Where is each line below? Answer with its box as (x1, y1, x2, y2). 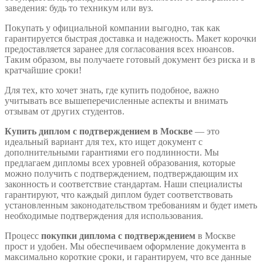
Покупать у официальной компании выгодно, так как (5, 22, 220, 33)
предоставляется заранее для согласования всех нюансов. (5, 43, 234, 54)
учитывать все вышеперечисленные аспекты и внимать (5, 95, 228, 106)
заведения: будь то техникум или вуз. (5, 2, 153, 13)
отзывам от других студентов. (5, 106, 124, 116)
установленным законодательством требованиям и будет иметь (5, 200, 257, 210)
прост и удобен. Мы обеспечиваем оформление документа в (5, 241, 246, 251)
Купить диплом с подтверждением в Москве (5, 126, 193, 136)
